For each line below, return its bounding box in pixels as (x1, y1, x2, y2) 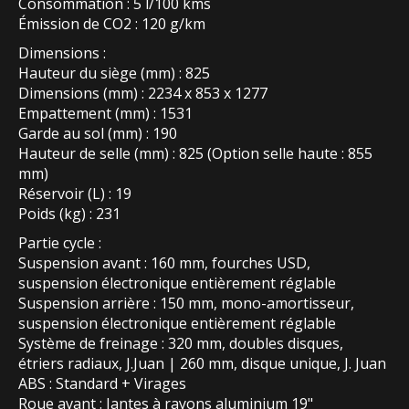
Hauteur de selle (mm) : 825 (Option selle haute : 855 (18, 143, 372, 164)
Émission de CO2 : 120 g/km (18, 14, 205, 35)
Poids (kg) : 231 (18, 204, 121, 225)
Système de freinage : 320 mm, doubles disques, (18, 333, 343, 354)
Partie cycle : (18, 233, 101, 254)
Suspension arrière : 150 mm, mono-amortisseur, (18, 293, 354, 314)
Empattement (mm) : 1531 (18, 103, 193, 124)
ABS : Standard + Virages (18, 373, 186, 394)
